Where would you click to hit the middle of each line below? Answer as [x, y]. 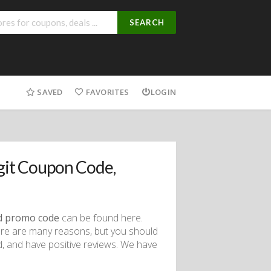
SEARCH [147, 22]
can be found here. [101, 218]
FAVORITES [107, 92]
